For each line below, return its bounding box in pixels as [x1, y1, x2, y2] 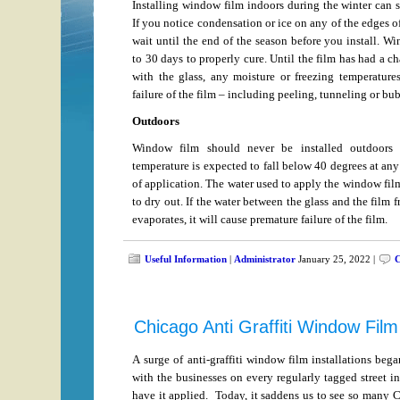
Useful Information [145, 254, 227, 264]
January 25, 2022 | [296, 254, 378, 264]
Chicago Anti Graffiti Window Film [134, 317, 398, 337]
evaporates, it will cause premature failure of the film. [132, 212, 387, 226]
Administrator [234, 254, 296, 264]
